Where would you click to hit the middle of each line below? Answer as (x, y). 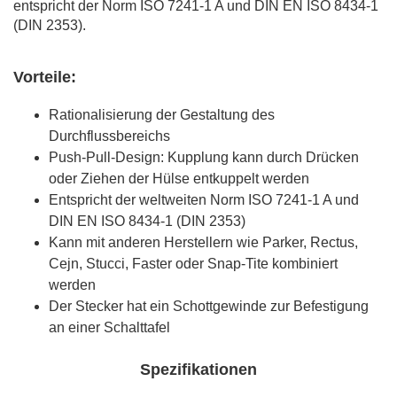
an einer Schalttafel (109, 327)
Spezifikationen (198, 369)
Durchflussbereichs (109, 136)
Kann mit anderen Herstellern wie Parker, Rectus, (203, 242)
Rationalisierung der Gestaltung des (162, 114)
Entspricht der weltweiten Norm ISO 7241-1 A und (204, 199)
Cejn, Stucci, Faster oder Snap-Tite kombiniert (193, 263)
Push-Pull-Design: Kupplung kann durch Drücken (204, 157)
